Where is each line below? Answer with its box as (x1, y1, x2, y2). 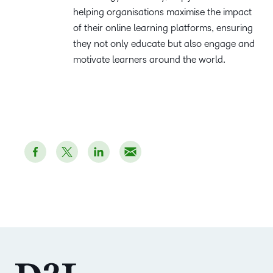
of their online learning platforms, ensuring (73, 22, 253, 33)
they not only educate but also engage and (73, 38, 255, 49)
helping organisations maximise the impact (73, 6, 252, 17)
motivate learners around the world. (73, 54, 225, 65)
